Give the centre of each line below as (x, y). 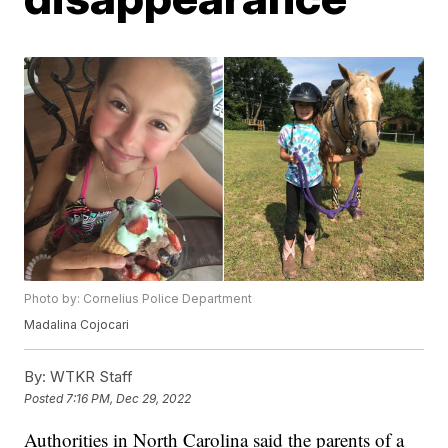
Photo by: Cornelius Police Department (138, 299)
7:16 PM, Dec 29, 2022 (129, 398)
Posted (45, 398)
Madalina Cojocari (77, 325)
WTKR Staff (90, 377)
